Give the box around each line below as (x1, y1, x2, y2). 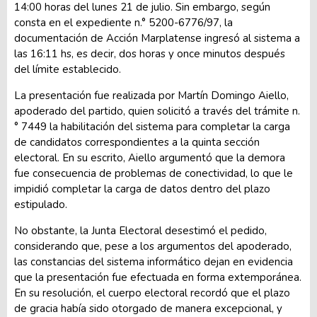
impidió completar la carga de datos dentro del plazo (14, 181, 270, 196)
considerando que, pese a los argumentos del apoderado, (14, 238, 292, 253)
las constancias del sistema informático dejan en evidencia (14, 254, 293, 269)
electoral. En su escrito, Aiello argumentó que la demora (14, 150, 285, 165)
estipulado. (14, 197, 67, 212)
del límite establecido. (14, 62, 121, 76)
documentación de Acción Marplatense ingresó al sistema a (14, 30, 300, 45)
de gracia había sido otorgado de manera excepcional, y (14, 301, 282, 316)
